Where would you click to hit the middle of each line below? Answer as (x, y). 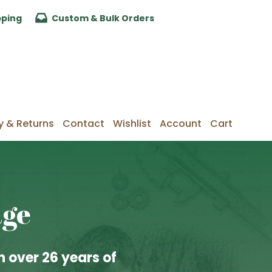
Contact (83, 124)
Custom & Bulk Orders (103, 18)
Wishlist (132, 124)
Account (181, 124)
